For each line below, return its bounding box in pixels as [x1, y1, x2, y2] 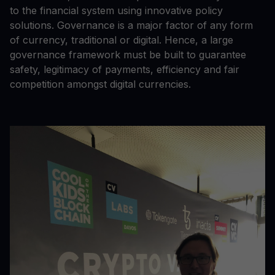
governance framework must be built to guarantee [10, 48, 246, 61]
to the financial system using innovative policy [10, 4, 223, 17]
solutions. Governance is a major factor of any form [10, 18, 253, 31]
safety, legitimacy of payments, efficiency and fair [10, 63, 239, 76]
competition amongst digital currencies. [10, 77, 194, 90]
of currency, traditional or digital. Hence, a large [10, 33, 233, 46]
